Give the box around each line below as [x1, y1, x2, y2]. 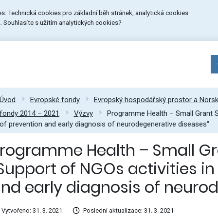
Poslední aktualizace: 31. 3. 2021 [83, 207, 174, 214]
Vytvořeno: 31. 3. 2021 [1, 207, 62, 214]
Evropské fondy [30, 95, 80, 104]
